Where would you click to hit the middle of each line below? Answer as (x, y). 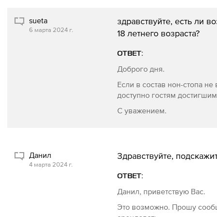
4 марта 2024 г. (51, 164)
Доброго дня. (142, 69)
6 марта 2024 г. (51, 30)
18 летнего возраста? (158, 33)
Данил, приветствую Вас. (162, 191)
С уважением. (143, 110)
